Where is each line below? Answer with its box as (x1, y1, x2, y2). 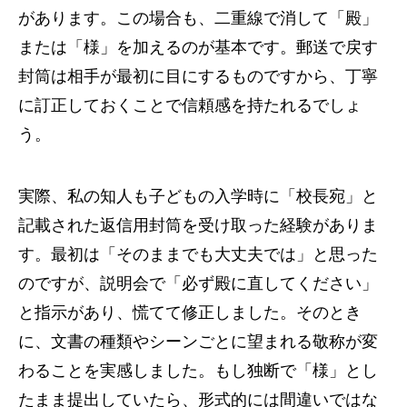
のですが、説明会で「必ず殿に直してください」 (18, 273, 378, 293)
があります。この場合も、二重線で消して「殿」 (18, 8, 378, 27)
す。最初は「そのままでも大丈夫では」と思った (18, 244, 378, 263)
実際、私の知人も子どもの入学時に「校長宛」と (18, 186, 378, 205)
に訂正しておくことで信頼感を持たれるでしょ (18, 95, 362, 114)
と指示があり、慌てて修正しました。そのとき (18, 303, 362, 322)
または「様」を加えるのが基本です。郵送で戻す (18, 37, 378, 56)
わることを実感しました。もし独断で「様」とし (18, 361, 378, 380)
